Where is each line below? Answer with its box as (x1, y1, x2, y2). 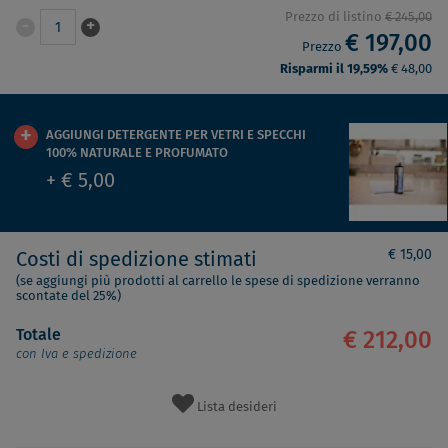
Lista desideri (196, 400, 277, 414)
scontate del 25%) (16, 290, 121, 303)
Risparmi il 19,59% (280, 63, 391, 76)
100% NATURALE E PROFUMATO (46, 147, 228, 160)
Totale (16, 326, 61, 343)
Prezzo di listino (285, 11, 385, 24)
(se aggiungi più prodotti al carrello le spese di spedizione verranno (16, 275, 420, 288)
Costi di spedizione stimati (16, 250, 257, 270)
